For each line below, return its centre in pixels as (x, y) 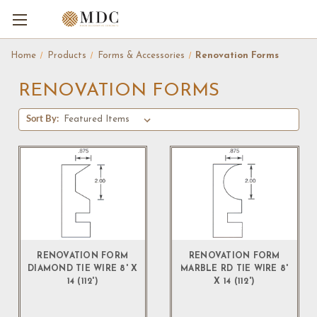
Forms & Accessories (141, 56)
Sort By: (43, 119)
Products (67, 56)
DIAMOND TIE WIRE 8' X (83, 269)
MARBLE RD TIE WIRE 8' (235, 269)
